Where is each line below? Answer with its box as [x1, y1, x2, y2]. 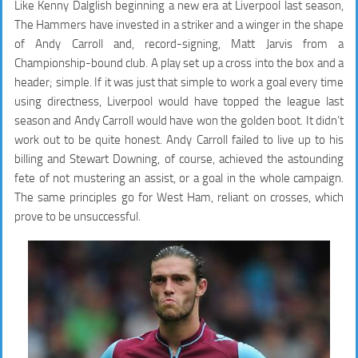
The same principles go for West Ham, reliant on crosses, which [14, 189, 344, 205]
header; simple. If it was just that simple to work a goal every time [14, 74, 344, 89]
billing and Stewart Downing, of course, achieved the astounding [14, 151, 344, 166]
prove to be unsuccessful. [14, 209, 141, 224]
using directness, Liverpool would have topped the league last [14, 93, 344, 109]
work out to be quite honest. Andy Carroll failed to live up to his [14, 132, 344, 147]
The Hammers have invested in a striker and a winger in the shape [14, 17, 344, 32]
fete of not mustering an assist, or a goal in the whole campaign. [14, 170, 344, 185]
